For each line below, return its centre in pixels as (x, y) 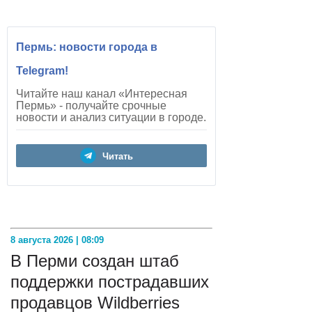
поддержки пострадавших (110, 282)
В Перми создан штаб (95, 261)
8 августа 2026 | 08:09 (57, 240)
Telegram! (42, 71)
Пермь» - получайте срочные (91, 106)
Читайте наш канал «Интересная (102, 94)
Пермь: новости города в (87, 47)
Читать (118, 157)
